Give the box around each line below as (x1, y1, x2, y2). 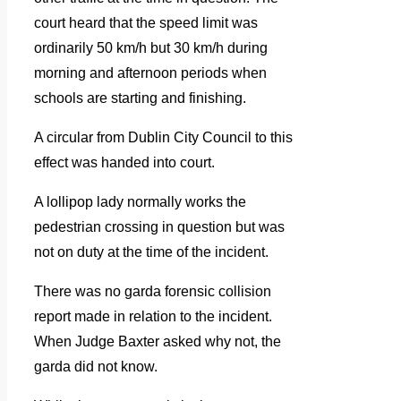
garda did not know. (34, 359, 158, 375)
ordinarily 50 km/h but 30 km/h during (34, 40, 268, 56)
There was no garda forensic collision (34, 284, 271, 300)
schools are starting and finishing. (34, 90, 246, 107)
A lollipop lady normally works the (34, 194, 246, 210)
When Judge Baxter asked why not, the (34, 334, 281, 350)
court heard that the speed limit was (34, 15, 258, 31)
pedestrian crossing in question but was (34, 219, 285, 235)
